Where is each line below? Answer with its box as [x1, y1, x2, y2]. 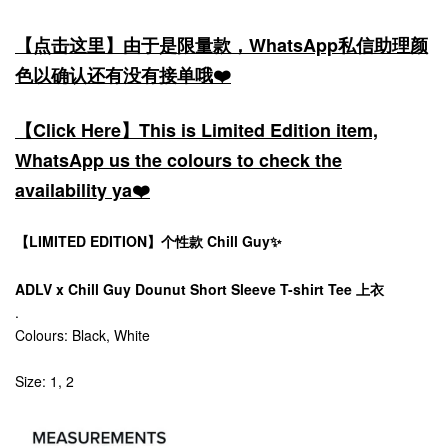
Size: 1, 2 [15, 371, 74, 391]
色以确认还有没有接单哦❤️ [15, 62, 231, 88]
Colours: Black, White [15, 325, 150, 345]
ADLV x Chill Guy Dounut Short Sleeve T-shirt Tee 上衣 [15, 279, 384, 299]
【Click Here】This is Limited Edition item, [15, 117, 378, 143]
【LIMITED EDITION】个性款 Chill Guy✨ [15, 231, 282, 251]
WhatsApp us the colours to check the [15, 147, 342, 173]
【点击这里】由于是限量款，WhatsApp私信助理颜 [15, 32, 428, 58]
